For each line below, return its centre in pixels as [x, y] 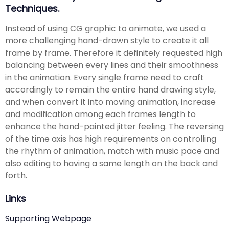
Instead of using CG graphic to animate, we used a [106, 28]
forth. [16, 175]
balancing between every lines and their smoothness [112, 65]
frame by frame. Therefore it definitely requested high [114, 53]
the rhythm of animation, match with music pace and [112, 151]
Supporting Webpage [48, 218]
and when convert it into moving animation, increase [110, 102]
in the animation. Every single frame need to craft [105, 77]
